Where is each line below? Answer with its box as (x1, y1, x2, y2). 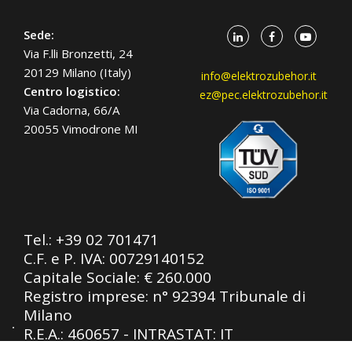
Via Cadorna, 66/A (24, 101, 119, 118)
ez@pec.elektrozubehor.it (200, 86, 328, 102)
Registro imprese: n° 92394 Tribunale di (24, 285, 306, 306)
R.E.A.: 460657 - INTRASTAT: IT (24, 323, 233, 344)
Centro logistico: (24, 82, 120, 99)
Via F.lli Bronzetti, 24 (24, 45, 133, 61)
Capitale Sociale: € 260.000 (24, 266, 211, 288)
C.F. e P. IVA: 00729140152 (24, 247, 204, 269)
